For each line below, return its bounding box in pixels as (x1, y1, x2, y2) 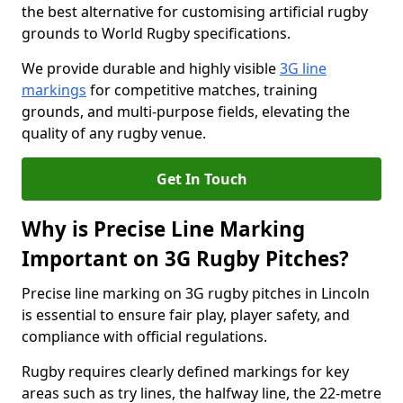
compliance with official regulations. (22, 327, 267, 346)
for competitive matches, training (86, 80, 318, 100)
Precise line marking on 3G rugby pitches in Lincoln (22, 283, 370, 303)
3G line (280, 58, 327, 78)
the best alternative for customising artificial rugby (22, 2, 368, 22)
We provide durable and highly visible (22, 58, 280, 78)
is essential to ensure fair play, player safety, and (22, 305, 350, 325)
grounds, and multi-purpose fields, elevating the (22, 102, 350, 121)
